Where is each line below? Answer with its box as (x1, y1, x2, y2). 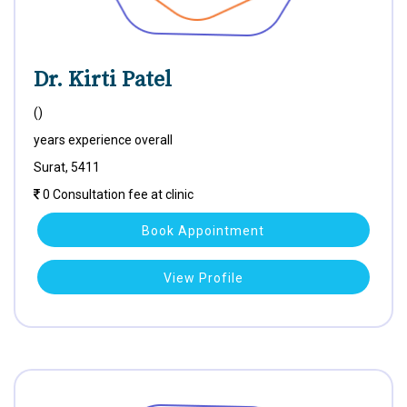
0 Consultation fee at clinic (40, 187, 194, 202)
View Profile (163, 271, 243, 285)
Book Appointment (142, 223, 265, 238)
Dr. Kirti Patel (34, 66, 172, 94)
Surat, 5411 (34, 160, 100, 174)
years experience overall (34, 133, 173, 147)
